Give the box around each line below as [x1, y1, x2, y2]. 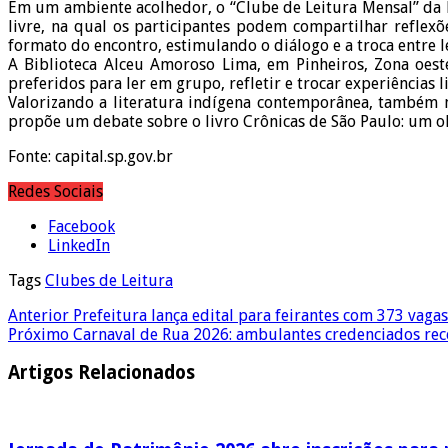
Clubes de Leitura [45, 270, 173, 290]
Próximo [8, 324, 69, 344]
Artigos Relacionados [8, 362, 195, 384]
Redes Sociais [8, 181, 103, 201]
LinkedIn [48, 235, 110, 255]
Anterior [8, 305, 69, 325]
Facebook [48, 216, 115, 236]
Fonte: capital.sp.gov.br [8, 146, 173, 166]
